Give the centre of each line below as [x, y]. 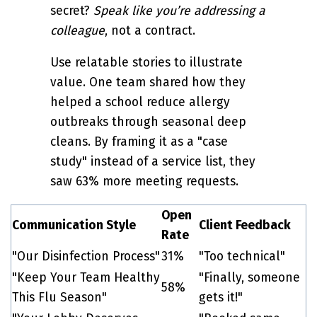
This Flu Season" [59, 297]
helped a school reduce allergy [140, 103]
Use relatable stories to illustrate [146, 63]
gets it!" [221, 297]
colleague [77, 30]
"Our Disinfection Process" [86, 256]
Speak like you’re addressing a [179, 11]
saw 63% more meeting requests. [144, 182]
